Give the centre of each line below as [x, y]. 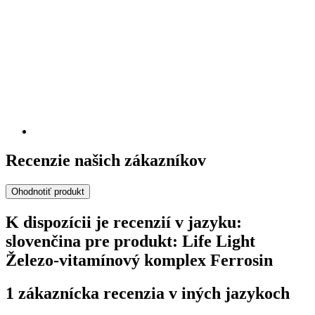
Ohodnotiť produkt [48, 192]
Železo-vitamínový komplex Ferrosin [139, 261]
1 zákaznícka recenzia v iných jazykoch [148, 294]
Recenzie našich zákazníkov [106, 161]
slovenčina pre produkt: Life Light [130, 242]
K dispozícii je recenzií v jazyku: [124, 223]
